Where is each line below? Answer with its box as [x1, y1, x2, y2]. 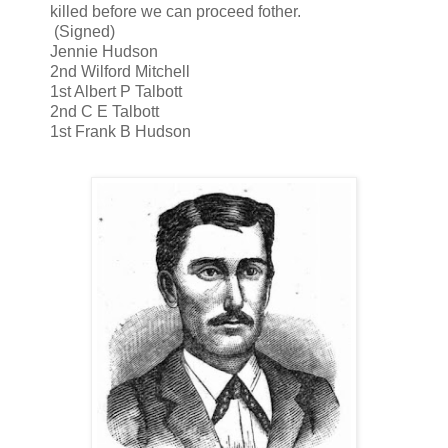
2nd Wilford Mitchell [50, 62, 190, 80]
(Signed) [50, 22, 115, 40]
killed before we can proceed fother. [50, 2, 301, 20]
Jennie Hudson [50, 42, 158, 60]
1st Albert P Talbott [50, 82, 182, 100]
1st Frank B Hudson [50, 122, 191, 140]
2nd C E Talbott [50, 102, 159, 120]
